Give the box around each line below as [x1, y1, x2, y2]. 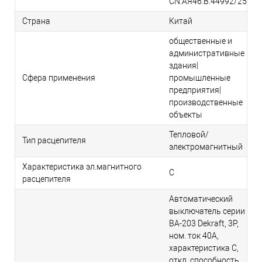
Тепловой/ [169, 130, 209, 140]
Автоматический [169, 194, 233, 204]
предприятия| [169, 85, 221, 95]
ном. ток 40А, [169, 231, 219, 241]
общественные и [169, 36, 232, 46]
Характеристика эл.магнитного [22, 162, 142, 172]
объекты [169, 110, 202, 120]
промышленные [169, 73, 230, 83]
